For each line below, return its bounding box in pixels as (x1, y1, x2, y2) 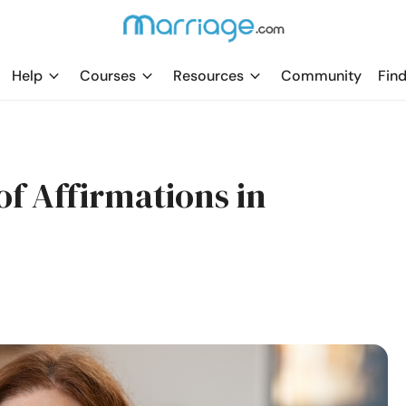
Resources (173, 66, 244, 85)
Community (281, 66, 362, 85)
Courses (80, 66, 136, 85)
